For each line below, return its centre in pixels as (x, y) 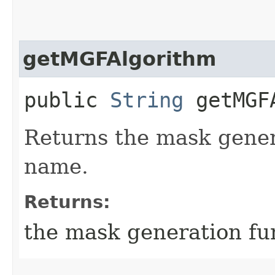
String (147, 100)
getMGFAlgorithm (119, 59)
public (67, 100)
